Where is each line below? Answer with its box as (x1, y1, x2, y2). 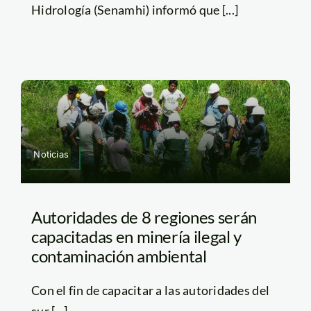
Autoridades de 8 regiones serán (31, 206, 257, 227)
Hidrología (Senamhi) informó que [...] (31, 2, 239, 18)
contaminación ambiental (31, 245, 207, 266)
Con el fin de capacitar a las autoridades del (31, 282, 270, 298)
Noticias (33, 148, 69, 160)
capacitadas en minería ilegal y (31, 226, 242, 246)
